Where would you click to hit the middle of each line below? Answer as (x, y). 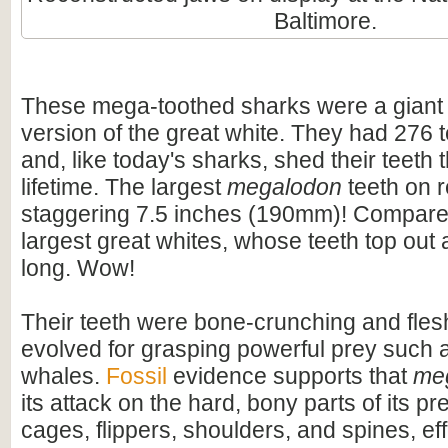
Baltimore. (325, 21)
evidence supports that (290, 376)
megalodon (284, 187)
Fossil (136, 376)
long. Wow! (78, 268)
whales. (63, 376)
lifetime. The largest (124, 187)
